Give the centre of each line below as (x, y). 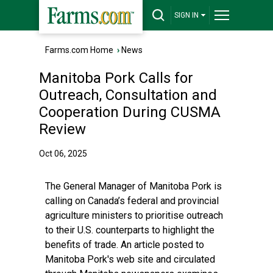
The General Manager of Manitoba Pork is (133, 186)
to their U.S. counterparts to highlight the (130, 230)
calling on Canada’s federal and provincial (132, 201)
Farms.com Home (79, 50)
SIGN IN (186, 15)
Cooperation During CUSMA (130, 112)
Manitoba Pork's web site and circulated (130, 259)
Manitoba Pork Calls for (116, 78)
